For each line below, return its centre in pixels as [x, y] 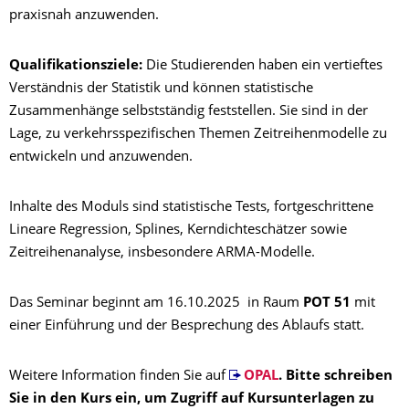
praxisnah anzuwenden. [84, 16]
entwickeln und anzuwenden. [101, 157]
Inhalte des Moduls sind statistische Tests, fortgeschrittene [191, 208]
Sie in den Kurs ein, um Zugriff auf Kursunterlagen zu [192, 399]
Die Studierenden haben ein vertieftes [262, 66]
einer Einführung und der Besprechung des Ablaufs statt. [187, 326]
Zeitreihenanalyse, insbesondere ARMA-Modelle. [162, 253]
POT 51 [327, 304]
